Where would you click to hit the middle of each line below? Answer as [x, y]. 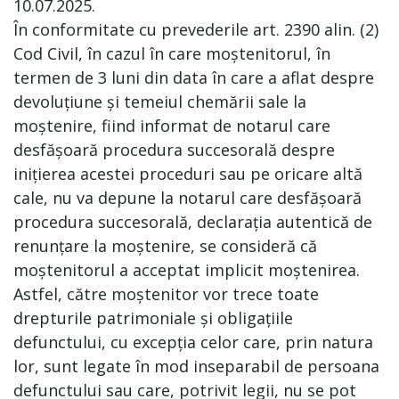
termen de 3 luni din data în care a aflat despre [194, 77]
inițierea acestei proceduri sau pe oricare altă [188, 174]
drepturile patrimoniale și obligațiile [153, 318]
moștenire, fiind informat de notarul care [172, 126]
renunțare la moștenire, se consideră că [165, 246]
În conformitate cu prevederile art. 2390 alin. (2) [196, 29]
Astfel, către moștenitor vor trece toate [166, 294]
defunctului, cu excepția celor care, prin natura [193, 342]
